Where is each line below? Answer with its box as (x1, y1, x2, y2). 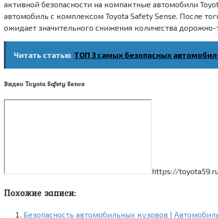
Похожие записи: (4, 186, 76, 200)
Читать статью (14, 50, 71, 59)
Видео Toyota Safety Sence (4, 78, 85, 89)
